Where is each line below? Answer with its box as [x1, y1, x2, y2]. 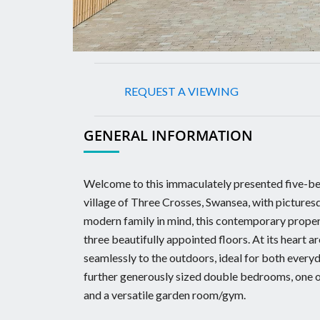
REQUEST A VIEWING [124, 84, 239, 98]
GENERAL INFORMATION [84, 125, 253, 145]
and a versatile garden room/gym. [84, 287, 248, 301]
